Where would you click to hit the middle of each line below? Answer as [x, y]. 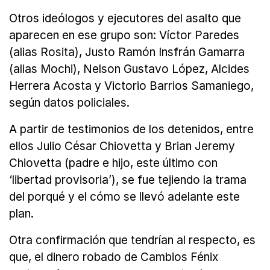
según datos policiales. [69, 103]
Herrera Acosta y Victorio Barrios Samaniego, [131, 86]
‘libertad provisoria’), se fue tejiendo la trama [128, 180]
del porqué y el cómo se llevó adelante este [124, 197]
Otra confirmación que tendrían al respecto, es [132, 240]
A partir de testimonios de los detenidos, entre [131, 130]
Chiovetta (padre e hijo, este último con [113, 163]
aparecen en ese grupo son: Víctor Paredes [124, 36]
